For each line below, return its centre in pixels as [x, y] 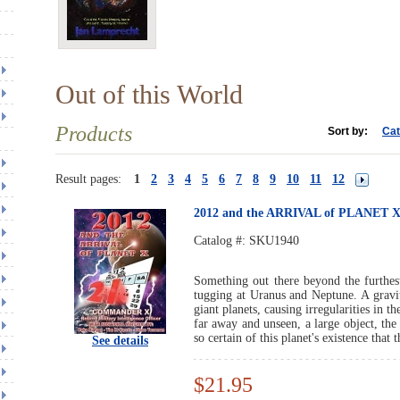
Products [94, 134]
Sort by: [348, 131]
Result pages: [88, 179]
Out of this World [149, 94]
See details [120, 341]
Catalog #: [221, 241]
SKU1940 [274, 241]
